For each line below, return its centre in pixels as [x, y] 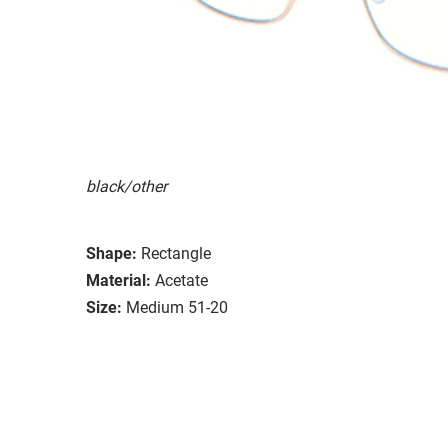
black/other [126, 186]
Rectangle [176, 253]
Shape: [111, 253]
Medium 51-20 [177, 307]
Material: [118, 280]
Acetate [181, 280]
